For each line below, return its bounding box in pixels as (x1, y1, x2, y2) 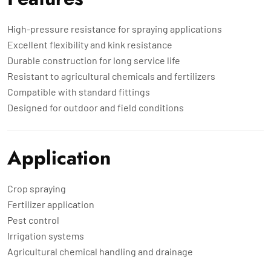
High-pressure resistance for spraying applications (7, 22, 222, 34)
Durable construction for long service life (7, 54, 180, 66)
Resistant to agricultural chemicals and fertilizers (7, 70, 215, 82)
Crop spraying (7, 182, 66, 194)
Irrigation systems (7, 229, 84, 241)
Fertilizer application (7, 198, 94, 210)
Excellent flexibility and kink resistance (7, 38, 172, 50)
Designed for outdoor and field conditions (7, 101, 184, 113)
